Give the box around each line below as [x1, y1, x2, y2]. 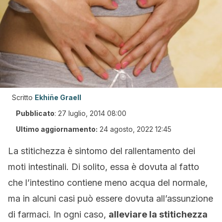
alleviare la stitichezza [109, 209, 208, 220]
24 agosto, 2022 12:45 [100, 125, 171, 133]
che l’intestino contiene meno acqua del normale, [8, 177, 208, 188]
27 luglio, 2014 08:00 [58, 109, 126, 117]
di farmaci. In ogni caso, [8, 209, 109, 220]
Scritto [12, 93, 33, 102]
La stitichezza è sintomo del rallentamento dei [8, 146, 195, 156]
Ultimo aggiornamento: [16, 125, 98, 133]
